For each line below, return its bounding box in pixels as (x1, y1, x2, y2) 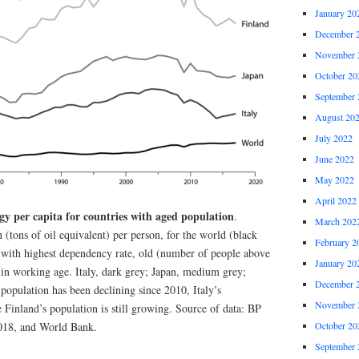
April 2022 (314, 194, 357, 208)
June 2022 (314, 152, 354, 166)
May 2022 (314, 173, 354, 187)
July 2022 (314, 131, 353, 145)
